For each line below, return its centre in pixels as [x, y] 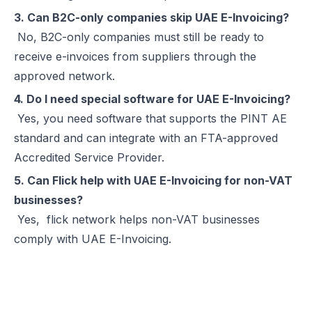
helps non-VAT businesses [188, 219]
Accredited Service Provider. [89, 157]
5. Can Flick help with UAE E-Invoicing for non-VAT [153, 180]
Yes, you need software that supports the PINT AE [150, 118]
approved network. [64, 76]
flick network [81, 219]
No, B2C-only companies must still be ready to [139, 37]
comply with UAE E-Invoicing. [93, 239]
